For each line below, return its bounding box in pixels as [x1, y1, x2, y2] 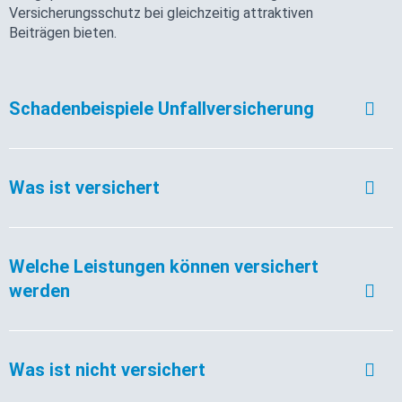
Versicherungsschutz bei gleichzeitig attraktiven [9, 4, 313, 22]
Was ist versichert [9, 176, 160, 198]
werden [9, 279, 70, 301]
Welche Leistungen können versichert [9, 255, 319, 277]
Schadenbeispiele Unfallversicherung [9, 97, 314, 119]
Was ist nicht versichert [9, 358, 205, 380]
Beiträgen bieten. [9, 23, 117, 41]
